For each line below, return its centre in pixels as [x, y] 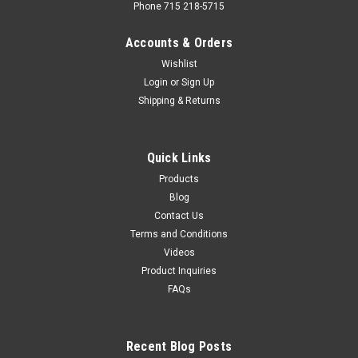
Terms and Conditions [179, 234]
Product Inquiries [179, 270]
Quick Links [179, 157]
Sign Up [198, 82]
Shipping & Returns [179, 100]
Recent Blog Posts [179, 346]
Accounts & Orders [179, 42]
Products [179, 179]
